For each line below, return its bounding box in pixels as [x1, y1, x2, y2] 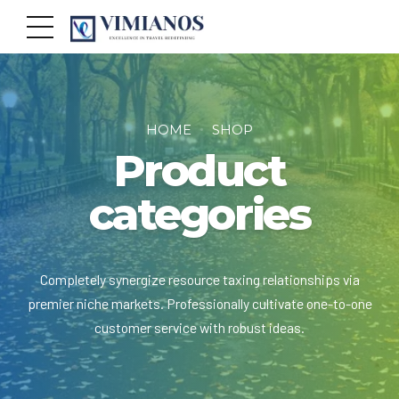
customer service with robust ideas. [94, 319, 305, 337]
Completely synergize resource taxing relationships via [39, 271, 360, 289]
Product [113, 144, 286, 198]
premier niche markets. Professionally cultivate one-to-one [27, 295, 372, 313]
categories [88, 188, 311, 241]
